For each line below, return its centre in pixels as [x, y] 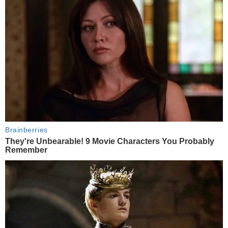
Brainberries [26, 130]
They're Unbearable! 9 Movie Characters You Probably [110, 141]
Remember [26, 150]
